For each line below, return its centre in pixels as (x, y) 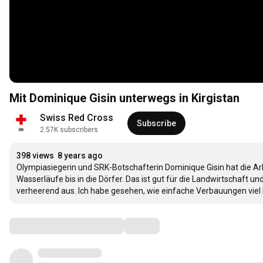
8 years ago (80, 156)
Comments (38, 226)
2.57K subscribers (69, 130)
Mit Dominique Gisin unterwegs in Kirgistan (124, 98)
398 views (35, 156)
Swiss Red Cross (77, 118)
